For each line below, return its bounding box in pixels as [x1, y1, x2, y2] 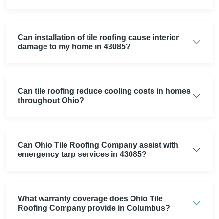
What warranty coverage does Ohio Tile [18, 195, 163, 203]
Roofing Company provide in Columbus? [18, 204, 170, 213]
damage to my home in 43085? [18, 43, 131, 51]
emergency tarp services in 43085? [18, 150, 147, 159]
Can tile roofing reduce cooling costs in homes [18, 87, 191, 96]
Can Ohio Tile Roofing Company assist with [18, 141, 178, 150]
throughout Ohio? [18, 96, 84, 105]
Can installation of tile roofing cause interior [18, 33, 179, 42]
